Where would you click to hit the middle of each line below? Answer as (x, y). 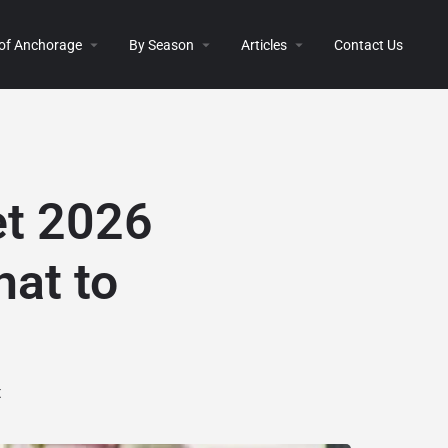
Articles (264, 44)
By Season (161, 44)
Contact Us (368, 44)
